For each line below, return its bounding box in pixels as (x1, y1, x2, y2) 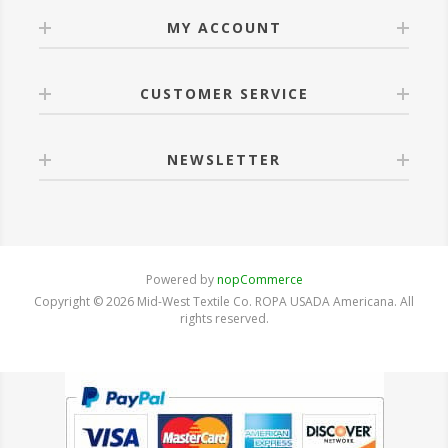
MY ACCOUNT (166, 17, 282, 37)
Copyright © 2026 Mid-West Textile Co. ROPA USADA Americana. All (34, 292, 414, 310)
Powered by (145, 270, 217, 288)
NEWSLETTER (167, 149, 281, 169)
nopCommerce (216, 270, 303, 288)
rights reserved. (179, 309, 269, 327)
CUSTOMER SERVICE (139, 83, 309, 103)
